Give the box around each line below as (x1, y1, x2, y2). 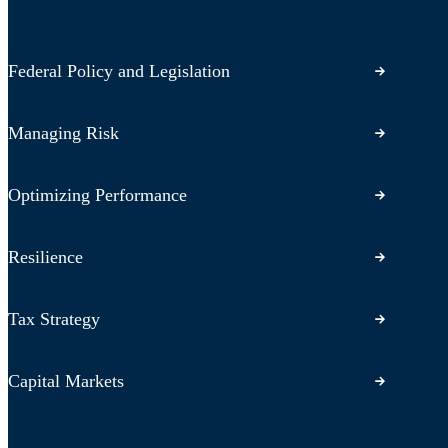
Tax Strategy (8, 308, 100, 329)
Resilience (8, 246, 83, 267)
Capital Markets (8, 370, 124, 391)
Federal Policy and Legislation (8, 60, 230, 81)
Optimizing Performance (8, 184, 187, 205)
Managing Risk (8, 122, 119, 143)
